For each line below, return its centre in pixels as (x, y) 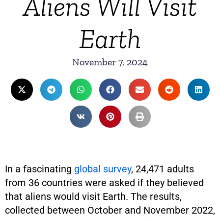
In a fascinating (40, 169)
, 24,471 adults (163, 169)
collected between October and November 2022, (110, 210)
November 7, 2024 (110, 62)
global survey (103, 169)
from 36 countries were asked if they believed (104, 183)
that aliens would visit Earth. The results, (93, 196)
